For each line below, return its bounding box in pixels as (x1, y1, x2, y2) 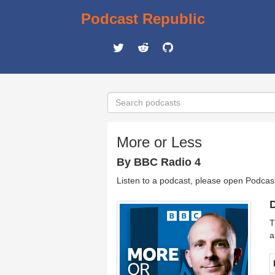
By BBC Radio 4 (117, 156, 201, 168)
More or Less (117, 134, 202, 150)
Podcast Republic (81, 10, 205, 27)
